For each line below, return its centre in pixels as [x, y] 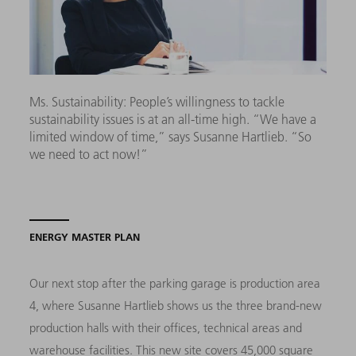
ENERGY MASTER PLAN [85, 236]
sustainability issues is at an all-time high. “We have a [173, 119]
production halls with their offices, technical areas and [166, 327]
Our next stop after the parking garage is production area [175, 283]
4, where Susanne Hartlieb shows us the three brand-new [176, 305]
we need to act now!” [89, 154]
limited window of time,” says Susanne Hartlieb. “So [171, 136]
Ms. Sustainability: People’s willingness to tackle [157, 101]
